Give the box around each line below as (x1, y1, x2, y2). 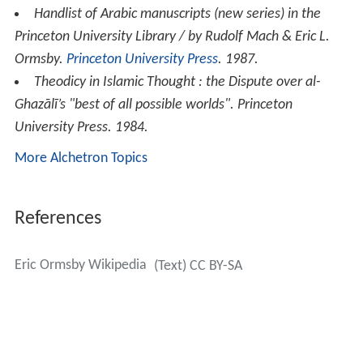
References (14, 208, 101, 228)
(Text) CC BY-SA (153, 258, 242, 274)
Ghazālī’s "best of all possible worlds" (14, 96, 230, 113)
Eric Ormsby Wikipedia (14, 257, 147, 273)
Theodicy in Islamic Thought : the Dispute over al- (33, 74, 321, 90)
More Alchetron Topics (14, 150, 147, 166)
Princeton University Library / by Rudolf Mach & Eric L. (14, 28, 330, 45)
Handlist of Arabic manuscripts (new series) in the (33, 6, 321, 22)
